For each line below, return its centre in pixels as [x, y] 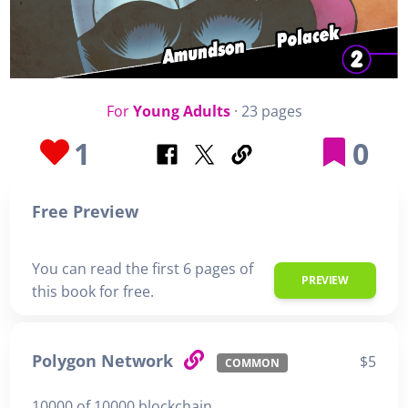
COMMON [252, 363]
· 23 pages [266, 112]
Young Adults [181, 112]
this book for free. [93, 292]
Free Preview [85, 212]
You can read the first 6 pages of [143, 269]
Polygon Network [105, 361]
